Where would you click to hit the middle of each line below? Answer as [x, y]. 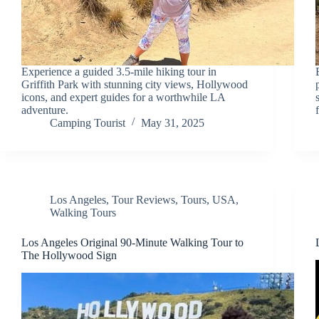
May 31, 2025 [173, 122]
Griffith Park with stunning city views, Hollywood [135, 84]
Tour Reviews [143, 199]
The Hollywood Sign [69, 255]
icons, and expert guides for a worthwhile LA [123, 97]
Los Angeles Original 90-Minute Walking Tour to [132, 242]
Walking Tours [83, 212]
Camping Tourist [88, 122]
